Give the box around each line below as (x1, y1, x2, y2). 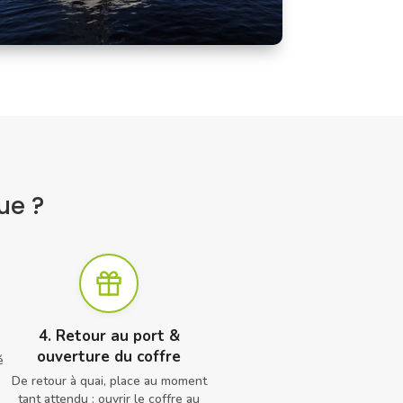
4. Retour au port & (38, 325, 180, 346)
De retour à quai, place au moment (11, 372, 207, 390)
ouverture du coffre (37, 345, 181, 367)
